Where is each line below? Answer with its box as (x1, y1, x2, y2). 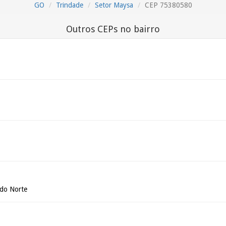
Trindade (55, 1, 83, 9)
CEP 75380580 (144, 1, 192, 9)
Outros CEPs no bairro (66, 24, 160, 34)
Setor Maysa (94, 1, 133, 9)
